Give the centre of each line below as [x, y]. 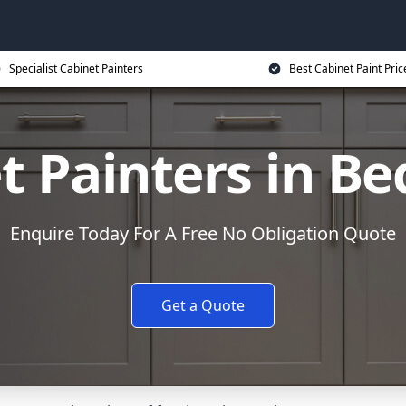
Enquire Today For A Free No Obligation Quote [203, 233]
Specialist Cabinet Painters [76, 68]
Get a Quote [203, 305]
